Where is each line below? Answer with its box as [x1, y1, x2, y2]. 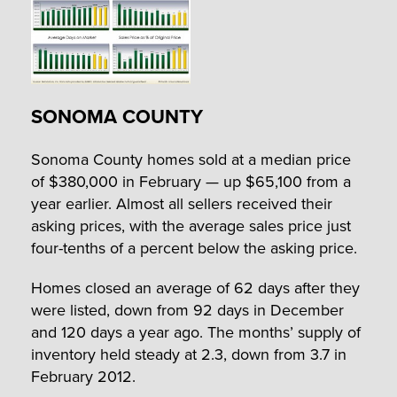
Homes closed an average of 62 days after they [31, 276, 360, 300]
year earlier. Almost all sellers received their [31, 192, 332, 215]
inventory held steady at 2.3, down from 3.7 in [31, 343, 346, 366]
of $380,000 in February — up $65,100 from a [31, 170, 351, 193]
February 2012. [31, 365, 136, 388]
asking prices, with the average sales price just [31, 214, 351, 237]
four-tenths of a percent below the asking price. [31, 237, 357, 260]
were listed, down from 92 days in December [31, 299, 344, 322]
